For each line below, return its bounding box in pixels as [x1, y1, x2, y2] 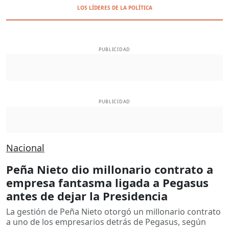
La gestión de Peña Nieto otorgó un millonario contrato [6, 205, 221, 217]
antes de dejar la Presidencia [6, 188, 168, 203]
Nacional [6, 141, 44, 154]
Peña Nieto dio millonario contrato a [6, 161, 213, 177]
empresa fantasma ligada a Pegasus [6, 174, 209, 190]
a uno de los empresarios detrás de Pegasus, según [6, 216, 206, 227]
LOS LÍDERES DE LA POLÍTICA [77, 4, 152, 11]
